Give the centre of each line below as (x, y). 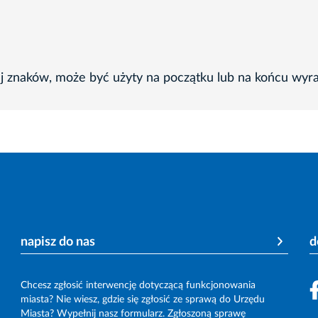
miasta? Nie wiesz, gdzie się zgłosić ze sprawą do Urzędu (143, 299)
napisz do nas (58, 242)
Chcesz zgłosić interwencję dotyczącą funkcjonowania (138, 285)
